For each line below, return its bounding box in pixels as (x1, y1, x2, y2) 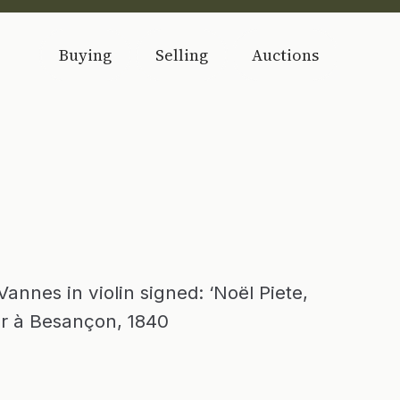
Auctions (252, 43, 319, 66)
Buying (59, 43, 112, 66)
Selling (155, 43, 208, 66)
